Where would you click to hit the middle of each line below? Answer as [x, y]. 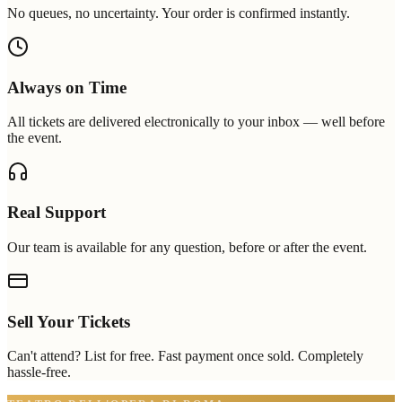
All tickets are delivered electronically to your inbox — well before [196, 122]
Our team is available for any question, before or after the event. [187, 247]
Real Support [57, 213]
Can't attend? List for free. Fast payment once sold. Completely [185, 356]
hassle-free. [39, 372]
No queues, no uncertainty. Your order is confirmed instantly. [179, 13]
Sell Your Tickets [69, 321]
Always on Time [67, 87]
